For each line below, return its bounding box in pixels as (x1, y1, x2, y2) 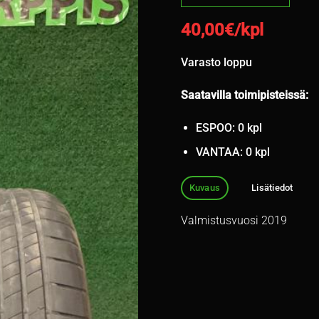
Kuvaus (189, 182, 221, 194)
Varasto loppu (181, 56, 252, 70)
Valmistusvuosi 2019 (181, 214, 287, 228)
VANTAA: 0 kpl (195, 145, 270, 159)
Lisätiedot (251, 182, 293, 194)
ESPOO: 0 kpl (195, 120, 262, 135)
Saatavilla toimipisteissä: (181, 88, 308, 102)
